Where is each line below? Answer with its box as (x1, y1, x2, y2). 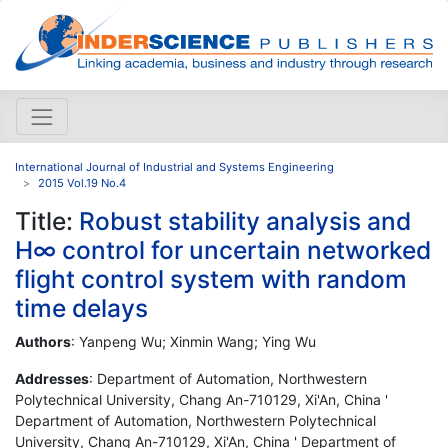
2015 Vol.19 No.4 (38, 175, 126, 190)
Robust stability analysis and (79, 205, 411, 236)
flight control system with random (15, 263, 407, 294)
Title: (15, 205, 79, 236)
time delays (15, 292, 148, 323)
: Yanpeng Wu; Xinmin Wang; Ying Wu (71, 332, 316, 350)
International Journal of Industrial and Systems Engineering (15, 159, 334, 174)
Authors (15, 332, 71, 350)
